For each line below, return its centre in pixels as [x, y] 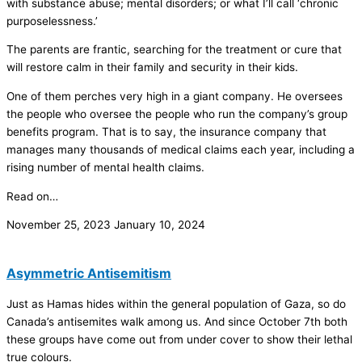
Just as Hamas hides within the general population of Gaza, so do [176, 304]
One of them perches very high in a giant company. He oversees [175, 96]
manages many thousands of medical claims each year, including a [181, 149]
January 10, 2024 [160, 225]
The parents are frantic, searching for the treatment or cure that [174, 50]
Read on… [32, 196]
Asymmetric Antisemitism [89, 274]
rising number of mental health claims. [105, 167]
